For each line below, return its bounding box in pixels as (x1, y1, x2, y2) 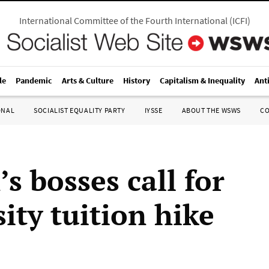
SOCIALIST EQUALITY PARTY (34, 106, 125, 115)
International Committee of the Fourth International (19, 14, 228, 26)
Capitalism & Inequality (160, 75, 245, 86)
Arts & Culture (62, 75, 113, 86)
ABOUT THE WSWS (181, 106, 241, 115)
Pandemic (16, 75, 52, 86)
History (123, 75, 150, 86)
